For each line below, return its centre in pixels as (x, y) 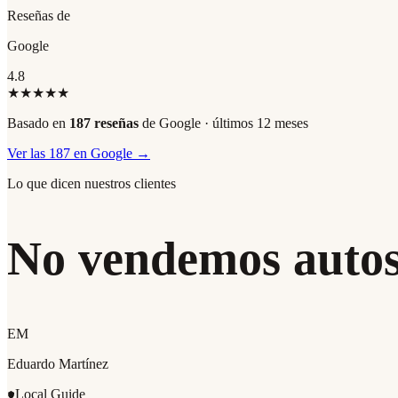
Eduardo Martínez (58, 363)
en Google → (110, 153)
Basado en (38, 123)
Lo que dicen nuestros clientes (92, 183)
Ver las (28, 153)
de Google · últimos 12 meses (223, 123)
